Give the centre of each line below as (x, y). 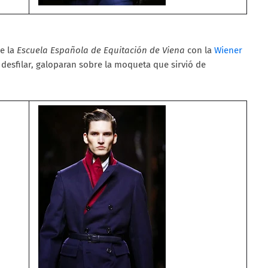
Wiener (228, 50)
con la (200, 50)
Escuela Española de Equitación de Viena (101, 50)
